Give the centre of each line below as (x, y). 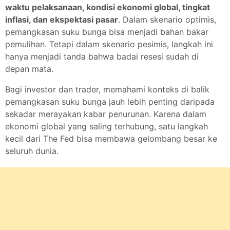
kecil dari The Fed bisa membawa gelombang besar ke (111, 139)
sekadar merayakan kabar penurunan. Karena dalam (106, 114)
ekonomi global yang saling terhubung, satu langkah (107, 126)
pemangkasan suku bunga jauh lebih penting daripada (110, 102)
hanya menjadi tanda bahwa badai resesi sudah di (102, 56)
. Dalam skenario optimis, (167, 20)
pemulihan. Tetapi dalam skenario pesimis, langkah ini (109, 44)
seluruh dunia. (32, 151)
